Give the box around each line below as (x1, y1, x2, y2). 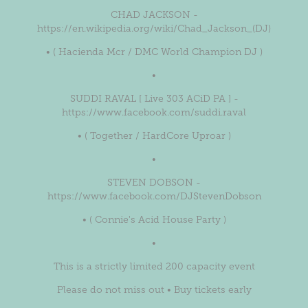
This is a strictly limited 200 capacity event (53, 261, 255, 272)
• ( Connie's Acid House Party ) (82, 214, 226, 225)
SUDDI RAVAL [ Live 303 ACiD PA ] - (69, 93, 239, 104)
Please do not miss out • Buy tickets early (56, 285, 252, 296)
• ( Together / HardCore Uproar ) (77, 131, 231, 142)
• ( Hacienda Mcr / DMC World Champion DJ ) (45, 47, 263, 58)
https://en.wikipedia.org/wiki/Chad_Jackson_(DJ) (37, 23, 271, 34)
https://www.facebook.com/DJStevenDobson (47, 191, 261, 202)
